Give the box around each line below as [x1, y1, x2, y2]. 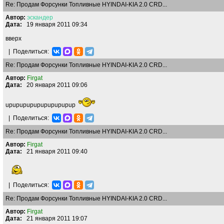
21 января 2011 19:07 [22, 215, 87, 222]
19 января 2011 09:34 [22, 21, 87, 28]
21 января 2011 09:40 [22, 148, 87, 155]
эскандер [27, 14, 53, 21]
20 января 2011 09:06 [22, 81, 87, 88]
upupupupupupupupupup [5, 101, 77, 108]
